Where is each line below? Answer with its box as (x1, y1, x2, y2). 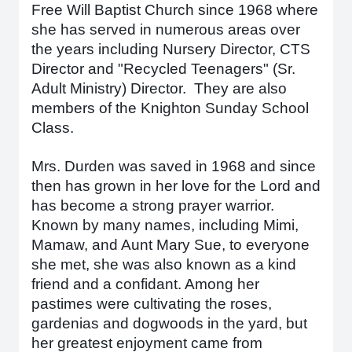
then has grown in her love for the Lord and (31, 178, 321, 194)
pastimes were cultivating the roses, (31, 295, 272, 312)
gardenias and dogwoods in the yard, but (31, 315, 307, 332)
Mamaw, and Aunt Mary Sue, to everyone (31, 236, 310, 253)
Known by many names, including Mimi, (31, 217, 299, 233)
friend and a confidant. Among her (31, 276, 259, 292)
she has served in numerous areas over (31, 21, 300, 38)
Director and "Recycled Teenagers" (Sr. (31, 60, 295, 77)
